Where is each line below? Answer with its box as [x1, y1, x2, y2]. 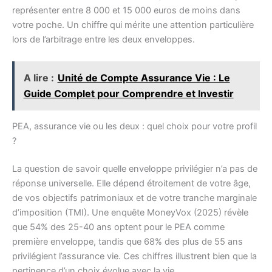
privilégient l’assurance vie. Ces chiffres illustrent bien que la [12, 251, 257, 262]
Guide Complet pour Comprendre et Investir [23, 87, 234, 100]
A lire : [23, 72, 54, 84]
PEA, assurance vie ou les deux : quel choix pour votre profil [12, 121, 257, 132]
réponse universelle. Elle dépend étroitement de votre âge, [12, 178, 251, 189]
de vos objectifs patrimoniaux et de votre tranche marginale [12, 192, 257, 204]
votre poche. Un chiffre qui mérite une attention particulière [12, 19, 254, 31]
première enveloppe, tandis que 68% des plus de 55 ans [12, 236, 243, 248]
